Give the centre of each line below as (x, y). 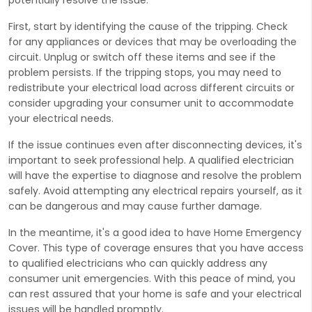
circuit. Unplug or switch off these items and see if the (142, 57)
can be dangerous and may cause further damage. (135, 206)
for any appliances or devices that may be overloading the (153, 41)
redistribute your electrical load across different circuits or (151, 87)
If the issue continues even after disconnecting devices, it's (155, 145)
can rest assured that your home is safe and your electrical (155, 294)
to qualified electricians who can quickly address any (138, 263)
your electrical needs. (61, 118)
